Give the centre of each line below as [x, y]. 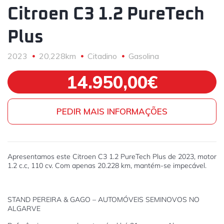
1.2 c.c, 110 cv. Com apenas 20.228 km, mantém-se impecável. [107, 165]
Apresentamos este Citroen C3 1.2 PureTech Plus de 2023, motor [112, 156]
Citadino [102, 56]
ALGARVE [24, 208]
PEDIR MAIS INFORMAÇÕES [112, 111]
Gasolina [144, 56]
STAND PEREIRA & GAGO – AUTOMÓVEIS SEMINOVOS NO [103, 199]
